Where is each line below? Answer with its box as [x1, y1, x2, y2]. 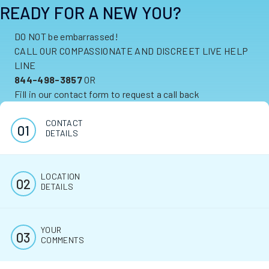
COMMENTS [41, 235, 85, 245]
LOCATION [41, 171, 80, 181]
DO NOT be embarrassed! [14, 31, 119, 42]
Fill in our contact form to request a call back [14, 88, 200, 100]
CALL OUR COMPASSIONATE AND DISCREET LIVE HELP [14, 45, 249, 56]
